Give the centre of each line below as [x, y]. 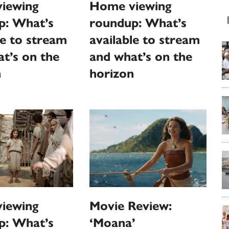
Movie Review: [131, 206]
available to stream [145, 40]
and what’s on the [141, 56]
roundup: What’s [138, 23]
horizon [112, 73]
